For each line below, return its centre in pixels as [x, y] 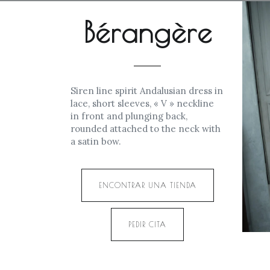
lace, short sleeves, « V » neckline [142, 103]
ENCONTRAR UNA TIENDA [147, 185]
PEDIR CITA [147, 224]
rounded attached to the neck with [146, 129]
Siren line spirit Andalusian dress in [147, 91]
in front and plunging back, [129, 116]
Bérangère [147, 32]
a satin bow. [96, 141]
